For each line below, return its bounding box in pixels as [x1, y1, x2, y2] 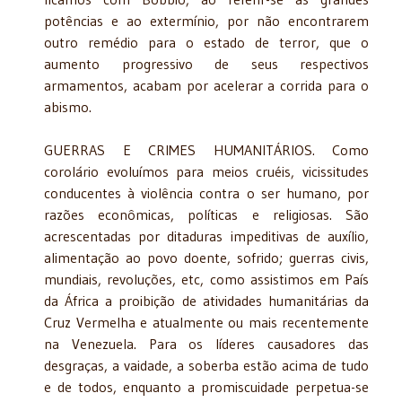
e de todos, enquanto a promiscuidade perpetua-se [44, 377, 369, 396]
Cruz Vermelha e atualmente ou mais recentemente [44, 312, 369, 331]
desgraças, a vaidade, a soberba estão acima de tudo [44, 355, 369, 374]
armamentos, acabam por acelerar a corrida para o [44, 75, 369, 94]
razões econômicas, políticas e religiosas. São [44, 205, 369, 223]
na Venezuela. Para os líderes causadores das [44, 334, 369, 353]
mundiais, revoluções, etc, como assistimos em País [44, 269, 369, 288]
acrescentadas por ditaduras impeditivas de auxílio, [44, 226, 369, 245]
